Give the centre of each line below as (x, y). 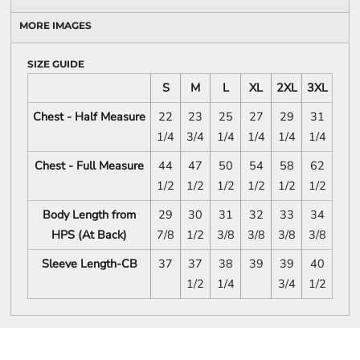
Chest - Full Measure (89, 166)
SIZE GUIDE (56, 64)
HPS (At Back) (89, 235)
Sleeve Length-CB (89, 264)
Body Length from (89, 215)
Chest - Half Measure (89, 117)
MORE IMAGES (55, 26)
